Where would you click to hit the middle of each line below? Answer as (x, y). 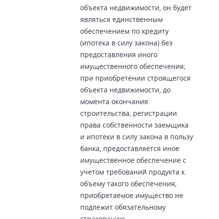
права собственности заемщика (135, 125)
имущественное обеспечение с (133, 160)
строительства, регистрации (129, 113)
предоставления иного (119, 54)
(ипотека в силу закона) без (127, 43)
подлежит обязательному (123, 207)
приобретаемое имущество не (132, 195)
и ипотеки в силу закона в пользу (137, 136)
